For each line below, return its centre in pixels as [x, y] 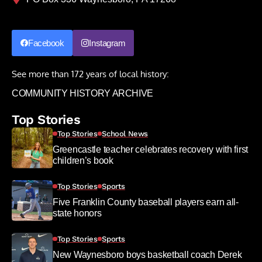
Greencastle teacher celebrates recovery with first [150, 149]
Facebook [46, 43]
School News [125, 133]
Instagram [107, 43]
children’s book [83, 160]
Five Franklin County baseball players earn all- [146, 202]
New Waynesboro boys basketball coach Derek [147, 254]
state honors [77, 213]
